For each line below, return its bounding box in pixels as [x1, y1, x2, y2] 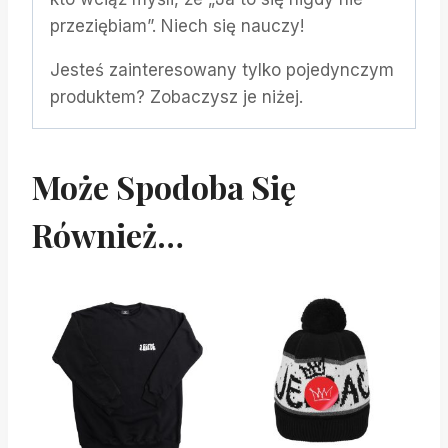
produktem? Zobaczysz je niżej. [50, 86, 303, 107]
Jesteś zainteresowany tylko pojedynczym [50, 59, 394, 80]
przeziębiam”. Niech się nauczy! [50, 15, 304, 36]
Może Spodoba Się [32, 164, 296, 208]
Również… [32, 212, 184, 256]
